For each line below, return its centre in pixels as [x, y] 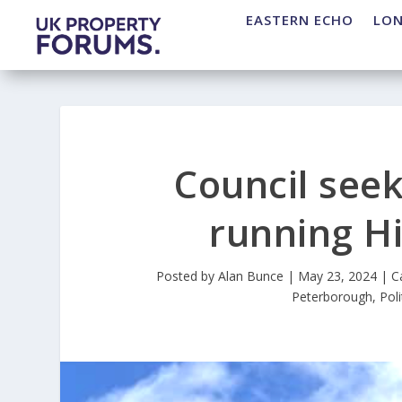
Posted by [187, 276]
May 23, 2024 [337, 276]
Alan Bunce [250, 276]
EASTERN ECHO [300, 20]
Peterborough [332, 297]
